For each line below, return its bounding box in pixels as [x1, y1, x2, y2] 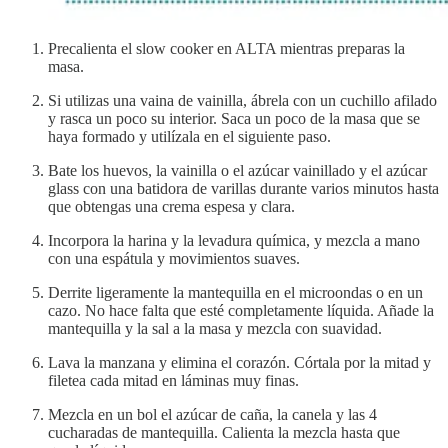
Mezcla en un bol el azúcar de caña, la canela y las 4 [48, 406, 377, 424]
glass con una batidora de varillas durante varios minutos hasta [48, 180, 439, 198]
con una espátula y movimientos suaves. [48, 250, 300, 268]
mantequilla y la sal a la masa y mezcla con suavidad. [48, 320, 382, 338]
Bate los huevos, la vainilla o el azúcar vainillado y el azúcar [48, 162, 427, 180]
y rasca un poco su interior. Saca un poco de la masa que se [48, 110, 420, 128]
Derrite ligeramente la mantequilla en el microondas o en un [48, 284, 423, 302]
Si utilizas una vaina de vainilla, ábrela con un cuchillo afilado [48, 92, 437, 110]
